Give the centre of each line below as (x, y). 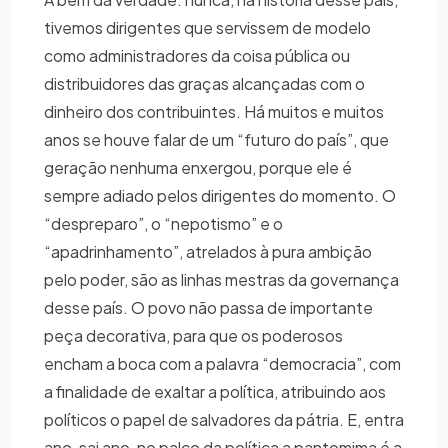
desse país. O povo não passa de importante (208, 307)
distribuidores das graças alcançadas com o (204, 83)
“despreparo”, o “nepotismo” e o (163, 223)
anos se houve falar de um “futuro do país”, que (216, 139)
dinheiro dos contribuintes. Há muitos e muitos (214, 111)
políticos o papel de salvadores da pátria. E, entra (224, 419)
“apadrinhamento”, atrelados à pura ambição (208, 251)
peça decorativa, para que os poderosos (193, 335)
